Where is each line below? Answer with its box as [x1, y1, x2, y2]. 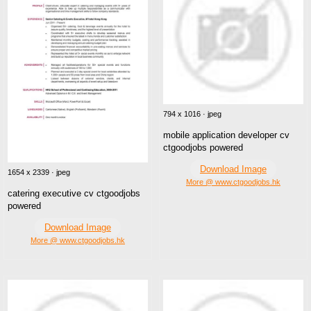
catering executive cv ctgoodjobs [8, 187, 140, 199]
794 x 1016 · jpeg [163, 110, 221, 119]
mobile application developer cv [163, 130, 289, 141]
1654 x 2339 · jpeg [8, 167, 70, 176]
